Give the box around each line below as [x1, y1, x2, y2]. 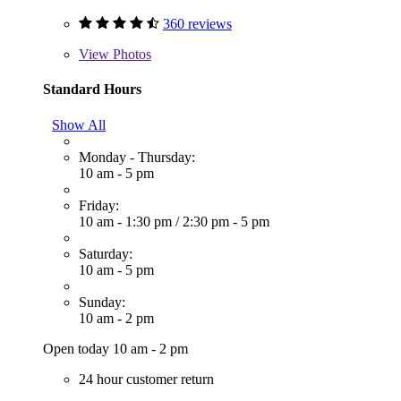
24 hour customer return [79, 371, 214, 387]
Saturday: [79, 245, 132, 261]
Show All [52, 116, 106, 132]
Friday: [79, 197, 119, 213]
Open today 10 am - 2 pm [43, 340, 188, 356]
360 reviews [163, 16, 232, 32]
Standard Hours [43, 81, 141, 98]
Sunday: [79, 294, 125, 310]
